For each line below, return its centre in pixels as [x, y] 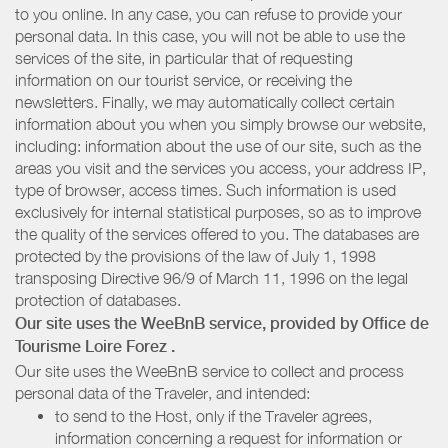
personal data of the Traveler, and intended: [162, 392]
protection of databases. [98, 299]
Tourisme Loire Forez [91, 347]
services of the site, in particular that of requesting [184, 57]
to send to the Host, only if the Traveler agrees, [213, 416]
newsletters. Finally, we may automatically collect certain [205, 101]
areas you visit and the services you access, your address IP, [220, 167]
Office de [395, 324]
